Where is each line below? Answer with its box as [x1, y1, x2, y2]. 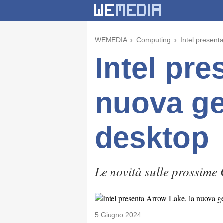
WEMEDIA [95, 36, 127, 44]
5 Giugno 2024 [95, 211, 141, 219]
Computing [136, 36, 171, 44]
